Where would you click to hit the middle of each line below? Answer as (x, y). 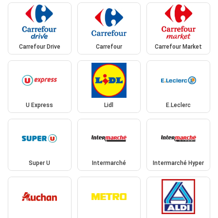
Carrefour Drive (39, 47)
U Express (40, 105)
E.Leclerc (179, 105)
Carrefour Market (179, 47)
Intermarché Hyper (179, 163)
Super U (40, 163)
